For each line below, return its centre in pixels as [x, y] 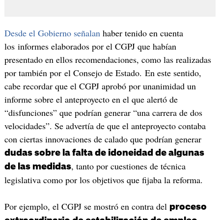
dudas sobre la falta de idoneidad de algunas [104, 153]
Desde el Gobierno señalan [52, 33]
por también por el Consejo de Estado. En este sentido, [103, 73]
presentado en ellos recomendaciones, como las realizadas [108, 60]
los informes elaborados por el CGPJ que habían [90, 46]
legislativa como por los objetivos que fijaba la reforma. [103, 180]
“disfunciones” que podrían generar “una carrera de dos [103, 113]
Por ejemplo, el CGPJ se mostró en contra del [87, 206]
